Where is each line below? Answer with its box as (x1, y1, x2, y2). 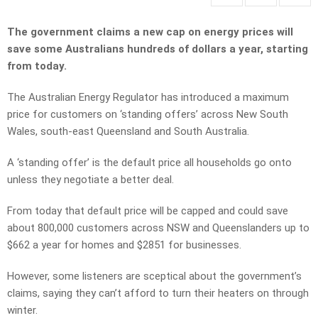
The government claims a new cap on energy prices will (7, 26, 293, 39)
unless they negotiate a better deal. (7, 173, 174, 187)
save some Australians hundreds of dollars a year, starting (7, 43, 308, 56)
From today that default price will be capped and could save (7, 204, 288, 218)
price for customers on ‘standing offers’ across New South (7, 108, 288, 121)
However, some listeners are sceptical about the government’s (7, 270, 302, 283)
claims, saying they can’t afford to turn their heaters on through (7, 287, 309, 300)
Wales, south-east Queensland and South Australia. (7, 125, 249, 138)
